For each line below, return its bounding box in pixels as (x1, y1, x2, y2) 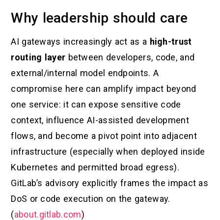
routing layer (11, 52, 66, 63)
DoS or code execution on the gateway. (11, 193, 170, 204)
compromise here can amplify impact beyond (11, 83, 196, 94)
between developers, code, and (65, 52, 195, 63)
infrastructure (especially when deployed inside (11, 146, 205, 157)
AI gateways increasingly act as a (11, 36, 150, 47)
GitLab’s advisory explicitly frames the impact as (11, 178, 209, 189)
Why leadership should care (11, 10, 188, 27)
